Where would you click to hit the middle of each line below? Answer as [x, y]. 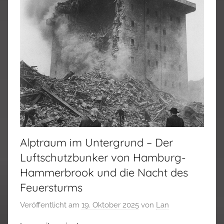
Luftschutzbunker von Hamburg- [103, 157]
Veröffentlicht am [51, 205]
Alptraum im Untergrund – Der [96, 142]
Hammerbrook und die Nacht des [104, 172]
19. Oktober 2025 [110, 205]
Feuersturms [53, 187]
